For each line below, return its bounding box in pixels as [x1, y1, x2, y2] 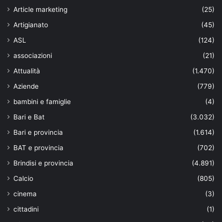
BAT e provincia [13, 143, 63, 152]
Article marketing [13, 5, 67, 13]
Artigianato [13, 20, 48, 29]
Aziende [13, 82, 39, 90]
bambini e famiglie [13, 97, 71, 106]
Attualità [13, 66, 40, 75]
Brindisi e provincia [13, 159, 73, 167]
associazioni [13, 51, 52, 59]
